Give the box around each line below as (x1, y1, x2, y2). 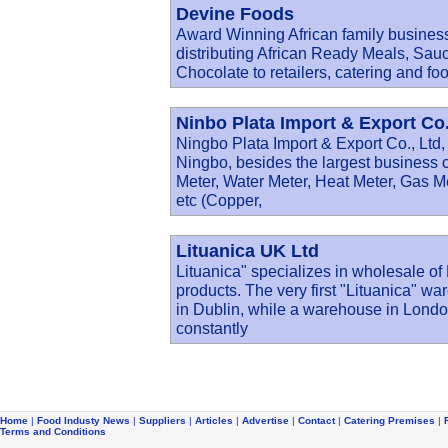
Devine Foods (176, 4, 294, 24)
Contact (298, 415, 335, 426)
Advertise (242, 415, 289, 426)
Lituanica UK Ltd (176, 241, 319, 261)
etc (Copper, (176, 191, 262, 209)
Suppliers (139, 415, 186, 426)
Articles (195, 415, 233, 426)
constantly (176, 319, 248, 337)
